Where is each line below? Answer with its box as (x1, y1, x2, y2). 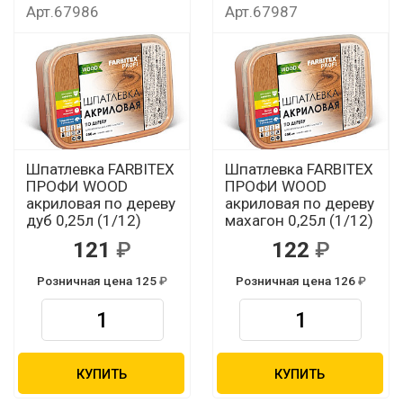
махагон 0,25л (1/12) (224, 211, 373, 230)
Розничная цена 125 (36, 273, 159, 289)
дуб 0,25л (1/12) (25, 211, 141, 230)
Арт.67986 (25, 2, 99, 21)
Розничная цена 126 (235, 273, 358, 289)
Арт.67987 (224, 2, 298, 21)
